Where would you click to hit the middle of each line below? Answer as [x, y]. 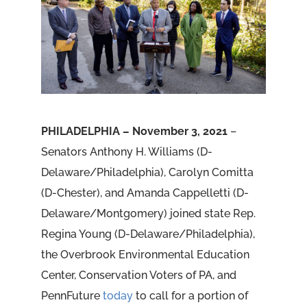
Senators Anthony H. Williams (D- [126, 152]
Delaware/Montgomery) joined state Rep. [148, 214]
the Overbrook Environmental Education [145, 255]
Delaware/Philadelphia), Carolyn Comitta [147, 173]
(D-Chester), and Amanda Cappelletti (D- [145, 193]
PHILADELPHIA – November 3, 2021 [134, 132]
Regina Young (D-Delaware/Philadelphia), [148, 234]
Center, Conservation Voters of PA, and [138, 275]
